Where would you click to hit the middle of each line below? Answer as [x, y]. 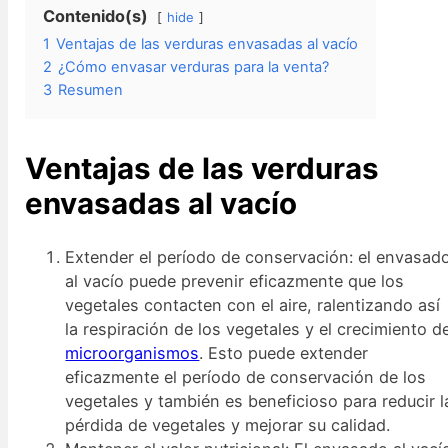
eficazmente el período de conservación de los [246, 377]
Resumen [91, 89]
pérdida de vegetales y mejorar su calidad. [228, 425]
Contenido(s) [96, 15]
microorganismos [132, 353]
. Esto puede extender [284, 353]
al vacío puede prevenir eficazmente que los [235, 281]
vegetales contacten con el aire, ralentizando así [253, 305]
